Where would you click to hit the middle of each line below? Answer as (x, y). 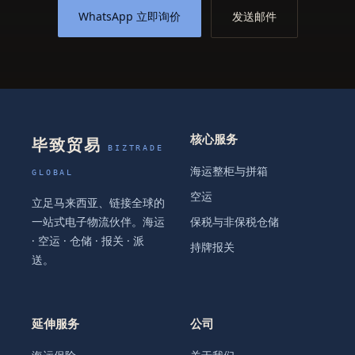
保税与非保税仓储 (235, 222)
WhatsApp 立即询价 (129, 16)
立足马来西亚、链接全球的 (98, 203)
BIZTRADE (136, 148)
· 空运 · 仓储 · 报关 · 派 (88, 241)
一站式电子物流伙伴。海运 (98, 222)
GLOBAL (53, 172)
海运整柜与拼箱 (229, 171)
